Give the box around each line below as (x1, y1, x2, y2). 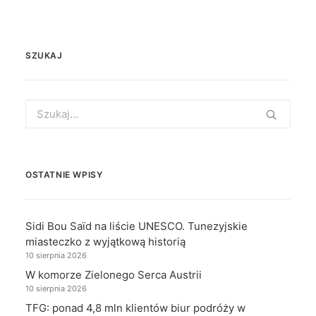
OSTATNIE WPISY (25, 169, 103, 180)
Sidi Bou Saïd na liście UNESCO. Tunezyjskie (25, 219, 248, 233)
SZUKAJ (25, 49, 63, 61)
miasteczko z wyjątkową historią (25, 234, 186, 248)
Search (25, 98, 60, 112)
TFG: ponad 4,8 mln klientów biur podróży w (25, 300, 245, 315)
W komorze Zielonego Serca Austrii (25, 267, 202, 281)
